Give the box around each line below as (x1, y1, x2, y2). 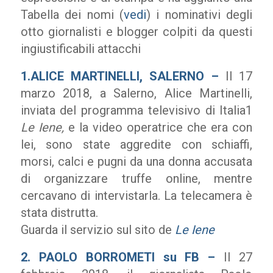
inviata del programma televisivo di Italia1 (20, 103, 253, 118)
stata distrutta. (20, 205, 98, 220)
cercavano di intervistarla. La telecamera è (20, 188, 253, 203)
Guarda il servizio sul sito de (20, 222, 175, 237)
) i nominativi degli (146, 7, 253, 22)
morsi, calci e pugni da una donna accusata (20, 154, 253, 169)
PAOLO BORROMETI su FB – (38, 250, 216, 264)
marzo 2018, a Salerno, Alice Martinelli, (20, 86, 253, 101)
